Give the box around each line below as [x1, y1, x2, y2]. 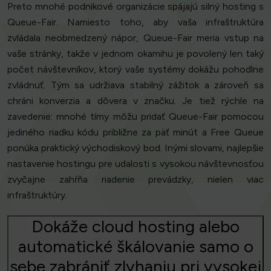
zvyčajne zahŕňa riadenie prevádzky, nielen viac [7, 174, 264, 186]
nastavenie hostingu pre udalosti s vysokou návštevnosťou [7, 158, 264, 170]
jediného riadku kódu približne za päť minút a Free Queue [7, 126, 264, 139]
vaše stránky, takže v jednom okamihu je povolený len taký [7, 48, 264, 60]
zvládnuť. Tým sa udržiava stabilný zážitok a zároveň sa [7, 79, 264, 91]
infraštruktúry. [7, 189, 67, 201]
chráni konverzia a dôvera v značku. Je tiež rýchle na [7, 95, 264, 107]
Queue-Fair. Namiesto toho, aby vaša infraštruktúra [7, 16, 264, 28]
